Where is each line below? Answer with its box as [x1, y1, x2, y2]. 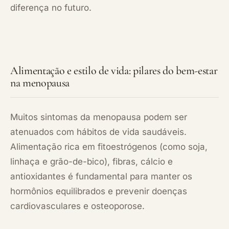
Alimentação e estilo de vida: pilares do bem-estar [10, 63, 218, 77]
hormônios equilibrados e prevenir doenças [10, 186, 187, 196]
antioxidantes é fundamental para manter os [10, 171, 192, 181]
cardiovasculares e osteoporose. [10, 200, 145, 211]
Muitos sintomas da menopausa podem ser [10, 111, 187, 122]
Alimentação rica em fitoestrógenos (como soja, [10, 141, 208, 152]
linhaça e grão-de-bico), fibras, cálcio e [10, 156, 173, 167]
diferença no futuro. [10, 2, 91, 13]
